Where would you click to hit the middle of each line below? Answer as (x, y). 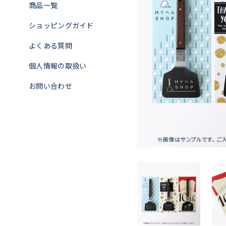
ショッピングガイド (61, 25)
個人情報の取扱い (58, 66)
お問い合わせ (50, 86)
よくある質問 (50, 45)
